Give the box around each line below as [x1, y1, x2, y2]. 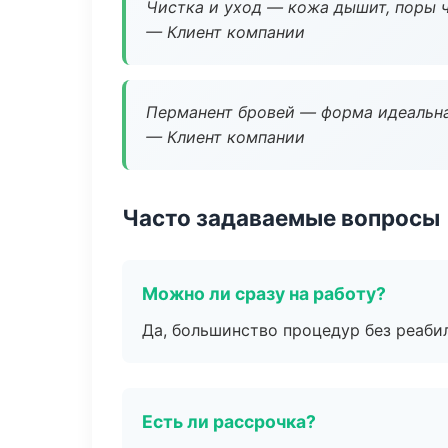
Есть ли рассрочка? [142, 411, 316, 432]
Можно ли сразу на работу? [142, 283, 386, 304]
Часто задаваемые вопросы [122, 204, 440, 231]
